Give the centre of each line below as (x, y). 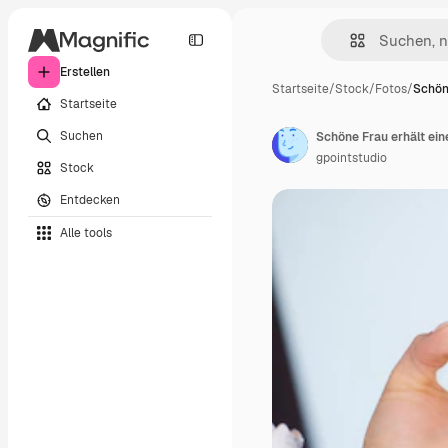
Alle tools (86, 232)
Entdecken (90, 199)
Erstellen (85, 72)
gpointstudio (351, 158)
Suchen (81, 135)
